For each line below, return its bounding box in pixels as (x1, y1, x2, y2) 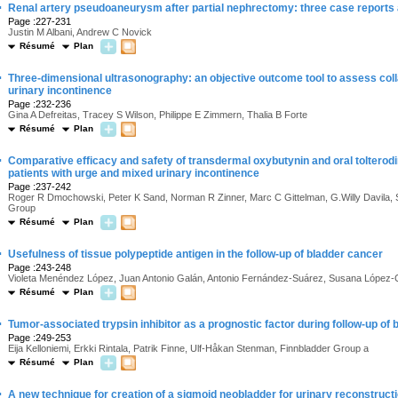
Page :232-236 (8, 99, 71, 109)
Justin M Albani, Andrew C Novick (8, 27, 152, 37)
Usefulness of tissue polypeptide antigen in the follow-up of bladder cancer (8, 248, 383, 260)
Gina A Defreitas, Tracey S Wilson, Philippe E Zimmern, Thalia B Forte (8, 109, 307, 120)
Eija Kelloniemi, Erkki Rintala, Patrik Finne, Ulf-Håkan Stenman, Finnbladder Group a (8, 343, 369, 354)
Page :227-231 (8, 16, 71, 27)
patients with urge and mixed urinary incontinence (8, 167, 259, 179)
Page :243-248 (8, 262, 71, 273)
